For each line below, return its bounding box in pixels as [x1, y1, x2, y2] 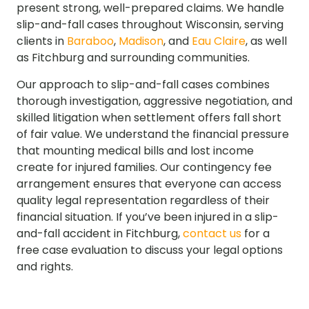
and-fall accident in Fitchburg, [17, 225, 180, 241]
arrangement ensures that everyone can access [17, 175, 281, 192]
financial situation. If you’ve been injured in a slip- [17, 208, 279, 225]
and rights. [17, 258, 73, 275]
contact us [180, 225, 241, 241]
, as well [246, 33, 287, 50]
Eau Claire [189, 33, 246, 50]
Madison [116, 33, 163, 50]
